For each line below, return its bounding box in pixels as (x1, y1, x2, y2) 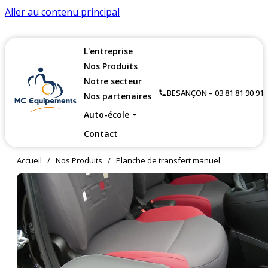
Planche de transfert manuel (116, 155, 220, 166)
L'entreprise (84, 45, 133, 57)
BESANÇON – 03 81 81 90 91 (167, 87, 264, 98)
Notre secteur (84, 75, 142, 87)
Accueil (17, 155, 42, 166)
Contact (84, 128, 118, 139)
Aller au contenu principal (5, 5, 120, 19)
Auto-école (84, 109, 129, 120)
